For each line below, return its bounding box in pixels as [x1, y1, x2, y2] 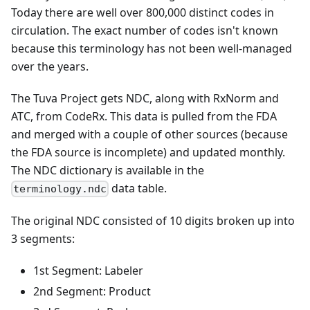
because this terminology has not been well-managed [11, 41, 292, 56]
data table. [109, 181, 167, 196]
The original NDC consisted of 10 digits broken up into [11, 213, 295, 229]
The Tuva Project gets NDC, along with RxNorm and [11, 91, 279, 106]
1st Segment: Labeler [33, 263, 143, 279]
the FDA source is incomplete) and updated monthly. [11, 145, 285, 160]
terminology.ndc [13, 183, 107, 196]
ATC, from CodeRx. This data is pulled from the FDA [11, 109, 277, 124]
